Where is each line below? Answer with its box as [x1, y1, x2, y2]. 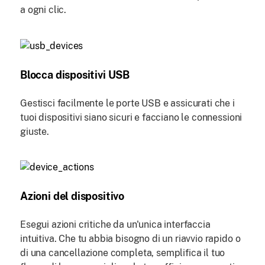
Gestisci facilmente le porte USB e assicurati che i [20, 97, 235, 109]
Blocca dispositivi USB [20, 68, 130, 81]
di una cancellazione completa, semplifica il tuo [20, 247, 225, 259]
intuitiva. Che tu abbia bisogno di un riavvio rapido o [20, 233, 241, 245]
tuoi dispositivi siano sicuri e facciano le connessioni [20, 111, 243, 123]
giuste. [20, 125, 49, 137]
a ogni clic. [20, 4, 67, 15]
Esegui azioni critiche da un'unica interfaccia [20, 219, 211, 231]
